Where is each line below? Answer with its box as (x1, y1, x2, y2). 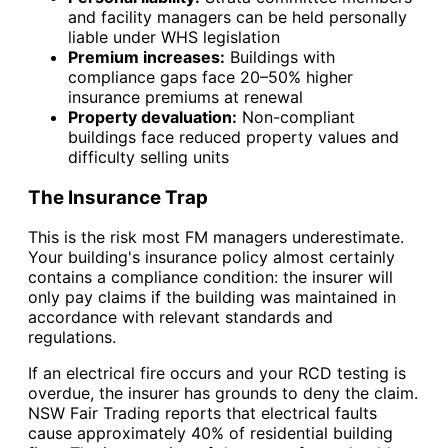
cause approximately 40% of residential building (28, 423, 393, 444)
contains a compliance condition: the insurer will (28, 267, 393, 288)
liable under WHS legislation (68, 27, 280, 48)
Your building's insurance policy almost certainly (28, 247, 395, 268)
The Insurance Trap (28, 185, 208, 209)
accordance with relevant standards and (28, 307, 333, 328)
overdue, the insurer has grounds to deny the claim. (28, 383, 418, 404)
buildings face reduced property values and (68, 127, 399, 148)
